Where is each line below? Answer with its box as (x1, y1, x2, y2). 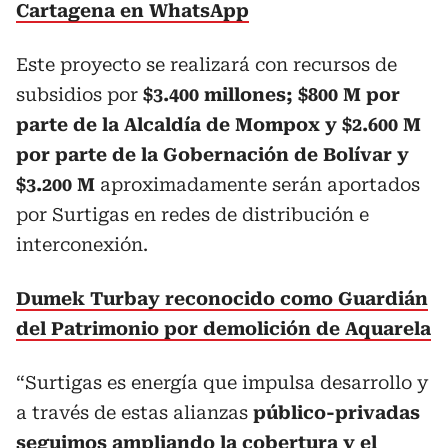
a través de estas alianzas (16, 402, 253, 423)
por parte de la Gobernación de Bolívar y (16, 144, 409, 165)
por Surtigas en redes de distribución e (16, 204, 369, 225)
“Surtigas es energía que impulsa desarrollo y (16, 372, 428, 393)
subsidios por (16, 84, 143, 105)
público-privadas (253, 402, 420, 423)
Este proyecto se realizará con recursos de (16, 54, 397, 75)
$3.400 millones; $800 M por (143, 84, 400, 105)
